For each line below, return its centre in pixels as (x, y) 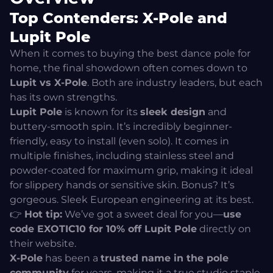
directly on (224, 229)
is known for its (101, 112)
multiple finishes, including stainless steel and (122, 156)
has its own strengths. (63, 97)
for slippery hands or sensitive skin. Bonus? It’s (122, 185)
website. (56, 244)
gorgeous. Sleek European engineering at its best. (132, 200)
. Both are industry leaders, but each (175, 83)
